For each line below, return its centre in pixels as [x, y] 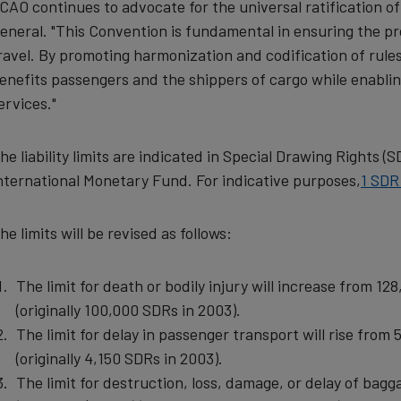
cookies [97, 82]
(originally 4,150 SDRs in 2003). [119, 358]
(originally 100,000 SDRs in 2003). [128, 309]
